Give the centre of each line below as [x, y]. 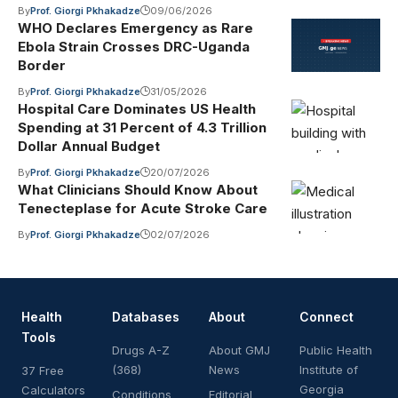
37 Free [43, 370]
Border [42, 65]
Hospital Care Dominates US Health [137, 108]
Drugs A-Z [141, 350]
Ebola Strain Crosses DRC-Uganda [134, 46]
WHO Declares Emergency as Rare [135, 28]
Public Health [336, 350]
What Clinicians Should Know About [138, 189]
